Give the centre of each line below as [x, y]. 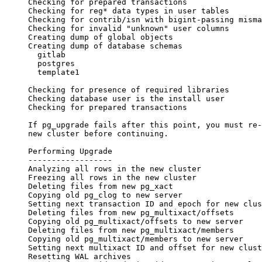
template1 [54, 72]
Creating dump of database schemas [105, 46]
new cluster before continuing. [98, 133]
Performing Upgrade [70, 151]
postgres [51, 63]
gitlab [47, 54]
